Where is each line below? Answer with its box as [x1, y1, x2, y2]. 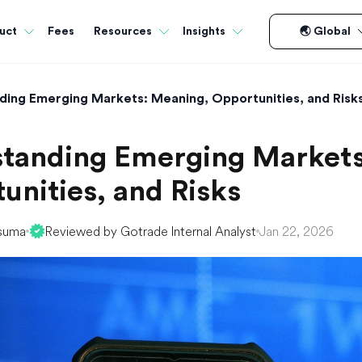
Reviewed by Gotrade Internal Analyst [45, 222, 256, 239]
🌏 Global [299, 26, 351, 37]
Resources [94, 26, 152, 37]
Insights [183, 26, 225, 37]
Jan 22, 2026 [259, 222, 334, 239]
